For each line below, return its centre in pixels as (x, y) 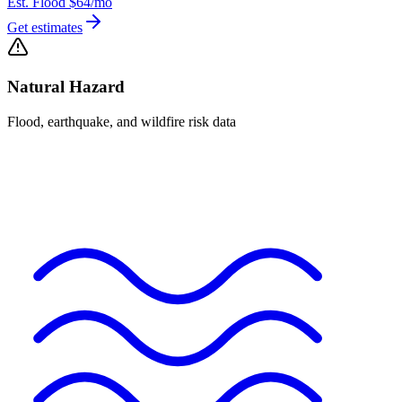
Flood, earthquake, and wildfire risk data (122, 122)
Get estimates (45, 27)
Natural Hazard (66, 87)
